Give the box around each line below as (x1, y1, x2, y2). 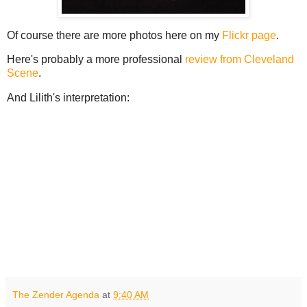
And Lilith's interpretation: (7, 92, 130, 104)
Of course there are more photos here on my (7, 29, 222, 41)
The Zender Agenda (12, 289, 99, 301)
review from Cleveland (185, 53, 294, 66)
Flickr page (222, 29, 276, 41)
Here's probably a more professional (7, 53, 185, 66)
